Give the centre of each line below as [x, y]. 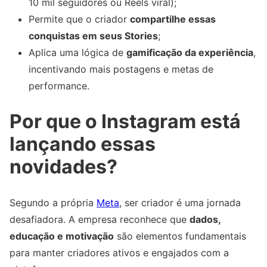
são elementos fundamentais [180, 236]
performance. [59, 86]
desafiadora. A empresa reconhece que [100, 219]
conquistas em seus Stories [93, 36]
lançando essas [83, 144]
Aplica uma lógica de [77, 53]
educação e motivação [62, 236]
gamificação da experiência [190, 53]
